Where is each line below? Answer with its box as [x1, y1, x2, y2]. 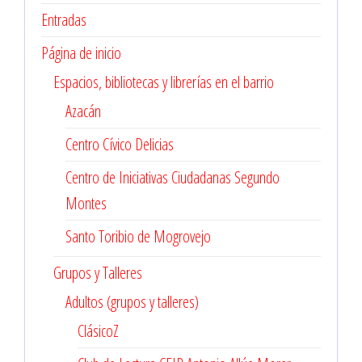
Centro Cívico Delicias [65, 133, 174, 156]
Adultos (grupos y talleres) [65, 291, 199, 314]
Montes [65, 192, 107, 215]
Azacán [65, 100, 101, 123]
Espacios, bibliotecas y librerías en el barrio [53, 71, 274, 94]
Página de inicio [41, 42, 121, 65]
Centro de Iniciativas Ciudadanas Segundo [65, 166, 280, 189]
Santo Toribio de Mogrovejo [65, 225, 211, 248]
